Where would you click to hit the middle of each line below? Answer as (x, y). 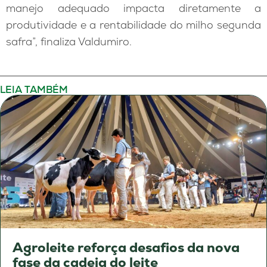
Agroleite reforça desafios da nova (126, 247)
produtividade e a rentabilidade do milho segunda (133, 25)
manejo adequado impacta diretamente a (133, 8)
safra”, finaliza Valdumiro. (69, 42)
